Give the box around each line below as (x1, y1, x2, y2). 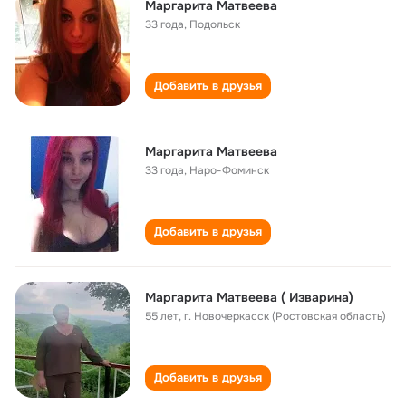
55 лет (145, 309, 179, 324)
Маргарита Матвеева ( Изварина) (145, 289, 353, 305)
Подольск (189, 17, 240, 32)
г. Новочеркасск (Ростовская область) (184, 309, 386, 324)
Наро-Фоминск (189, 163, 269, 178)
